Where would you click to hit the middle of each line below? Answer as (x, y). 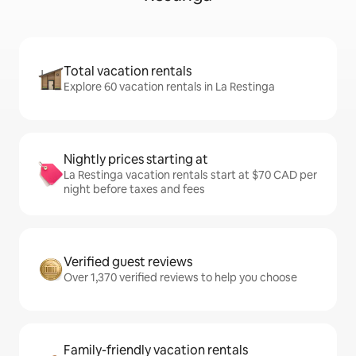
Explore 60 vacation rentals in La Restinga (169, 87)
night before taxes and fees (134, 190)
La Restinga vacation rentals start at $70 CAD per (190, 175)
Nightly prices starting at (136, 160)
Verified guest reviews (128, 262)
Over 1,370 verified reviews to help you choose (180, 278)
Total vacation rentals (128, 72)
